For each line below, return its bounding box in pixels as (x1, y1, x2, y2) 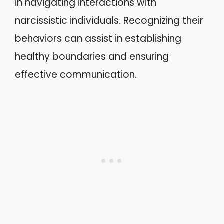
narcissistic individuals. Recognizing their (15, 14, 203, 27)
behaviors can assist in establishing (15, 32, 181, 45)
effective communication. (15, 68, 137, 81)
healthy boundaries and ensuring (15, 50, 169, 63)
